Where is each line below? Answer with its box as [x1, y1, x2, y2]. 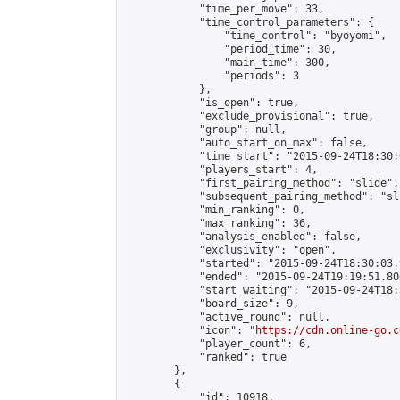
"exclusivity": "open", [124, 244, 337, 256]
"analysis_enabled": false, [124, 230, 362, 243]
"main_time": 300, [124, 56, 330, 69]
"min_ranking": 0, [124, 204, 305, 216]
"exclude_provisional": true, [124, 110, 374, 122]
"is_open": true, [124, 96, 299, 109]
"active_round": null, [124, 311, 330, 323]
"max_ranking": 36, [124, 217, 312, 229]
